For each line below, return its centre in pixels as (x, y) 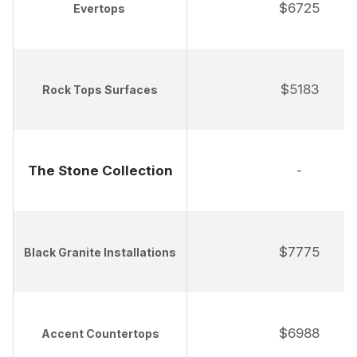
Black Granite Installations (100, 253)
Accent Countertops (100, 334)
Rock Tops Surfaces (100, 90)
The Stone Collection (100, 171)
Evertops (99, 9)
